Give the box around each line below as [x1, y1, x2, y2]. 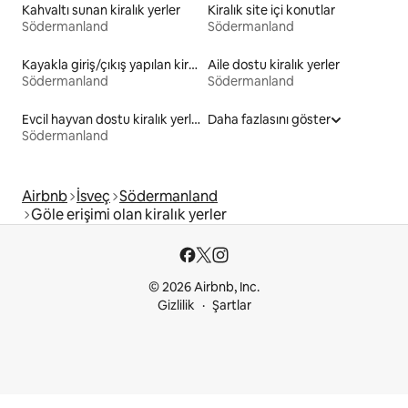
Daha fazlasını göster [208, 110, 331, 127]
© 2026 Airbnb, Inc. [148, 279, 260, 295]
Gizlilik [157, 297, 195, 313]
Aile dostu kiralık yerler [208, 56, 340, 73]
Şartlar [211, 297, 251, 313]
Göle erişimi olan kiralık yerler [31, 204, 227, 224]
